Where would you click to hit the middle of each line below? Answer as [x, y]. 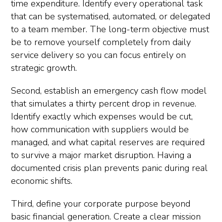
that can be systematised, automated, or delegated [111, 17]
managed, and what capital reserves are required [108, 142]
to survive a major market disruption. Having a [101, 155]
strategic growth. [44, 68]
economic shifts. [42, 181]
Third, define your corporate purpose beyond [101, 204]
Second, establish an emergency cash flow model [109, 91]
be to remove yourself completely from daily [101, 42]
